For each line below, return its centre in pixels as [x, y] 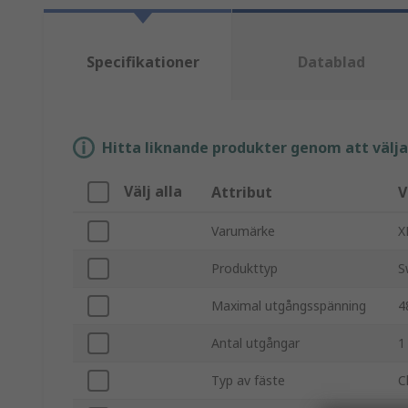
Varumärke [243, 231]
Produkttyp [245, 269]
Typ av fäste [248, 381]
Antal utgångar [255, 343]
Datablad [331, 62]
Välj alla [153, 192]
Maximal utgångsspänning [289, 306]
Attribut [242, 193]
